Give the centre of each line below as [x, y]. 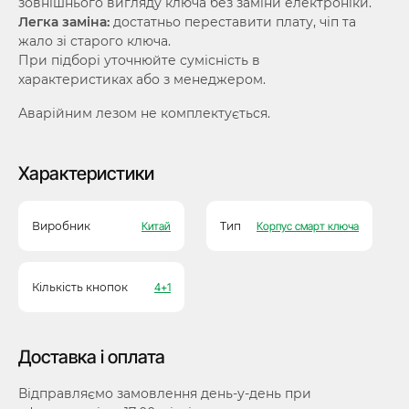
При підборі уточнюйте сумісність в [139, 60]
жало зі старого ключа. [94, 41]
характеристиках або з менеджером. [142, 79]
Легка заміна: [64, 22]
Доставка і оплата [92, 357]
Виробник [61, 226]
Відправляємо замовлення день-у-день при [165, 393]
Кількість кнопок [80, 287]
